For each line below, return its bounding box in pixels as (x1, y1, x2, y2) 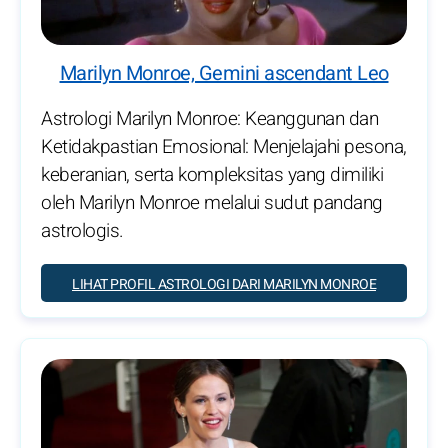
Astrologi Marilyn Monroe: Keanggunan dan (41, 105, 378, 134)
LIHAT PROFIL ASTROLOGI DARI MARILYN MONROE (72, 274, 376, 296)
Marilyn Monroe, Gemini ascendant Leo (59, 59, 389, 89)
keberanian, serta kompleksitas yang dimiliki (41, 161, 383, 190)
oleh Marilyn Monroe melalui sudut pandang (41, 189, 383, 218)
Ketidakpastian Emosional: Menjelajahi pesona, (41, 133, 407, 162)
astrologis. (41, 217, 124, 246)
